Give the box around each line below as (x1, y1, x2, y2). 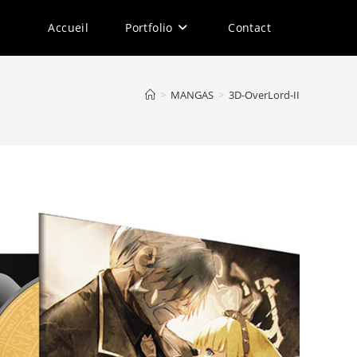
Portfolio (125, 20, 173, 35)
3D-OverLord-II (229, 88, 300, 102)
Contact (228, 20, 271, 35)
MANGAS (171, 88, 214, 102)
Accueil (48, 20, 89, 35)
